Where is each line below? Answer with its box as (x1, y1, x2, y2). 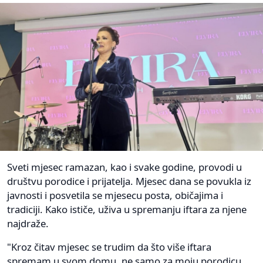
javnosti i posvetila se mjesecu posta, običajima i (7, 188, 223, 202)
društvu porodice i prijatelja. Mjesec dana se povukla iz (7, 174, 251, 188)
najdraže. (7, 216, 49, 230)
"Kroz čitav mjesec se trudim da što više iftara (7, 240, 211, 254)
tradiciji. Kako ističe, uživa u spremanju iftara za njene (7, 202, 247, 216)
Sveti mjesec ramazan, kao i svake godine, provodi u (7, 160, 242, 174)
